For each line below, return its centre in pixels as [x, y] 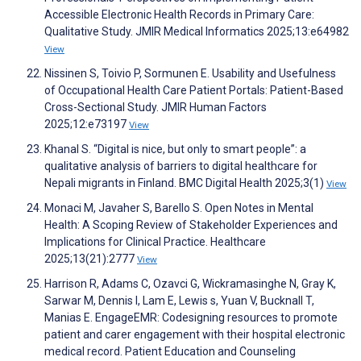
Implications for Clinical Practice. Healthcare [155, 242]
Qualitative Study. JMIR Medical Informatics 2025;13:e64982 [197, 32]
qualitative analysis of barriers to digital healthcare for [181, 166]
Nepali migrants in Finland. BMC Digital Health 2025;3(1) [185, 183]
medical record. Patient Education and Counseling [170, 352]
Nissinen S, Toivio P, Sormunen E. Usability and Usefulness [190, 74]
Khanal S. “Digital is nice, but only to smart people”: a [175, 149]
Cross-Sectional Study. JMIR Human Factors [156, 108]
